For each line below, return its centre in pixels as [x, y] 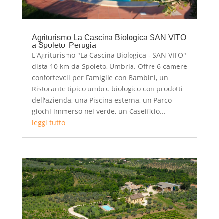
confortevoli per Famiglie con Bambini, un [100, 78]
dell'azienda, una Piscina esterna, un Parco [101, 100]
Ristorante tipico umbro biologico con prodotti [107, 89]
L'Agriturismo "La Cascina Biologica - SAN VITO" [109, 55]
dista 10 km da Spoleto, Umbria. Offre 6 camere [109, 66]
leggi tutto [48, 123]
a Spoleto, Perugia [64, 45]
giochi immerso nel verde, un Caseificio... [99, 111]
